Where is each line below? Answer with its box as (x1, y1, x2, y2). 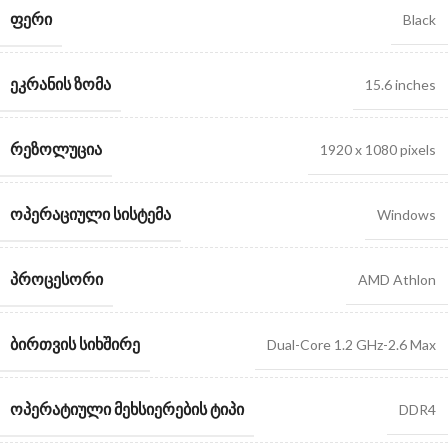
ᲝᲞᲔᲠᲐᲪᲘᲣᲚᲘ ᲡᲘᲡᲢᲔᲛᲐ (10, 204, 171, 224)
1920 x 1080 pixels (320, 141, 436, 159)
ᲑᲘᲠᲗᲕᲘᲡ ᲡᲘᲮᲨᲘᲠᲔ (10, 334, 140, 354)
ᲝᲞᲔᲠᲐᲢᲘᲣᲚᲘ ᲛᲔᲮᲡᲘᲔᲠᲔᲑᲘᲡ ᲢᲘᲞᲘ (10, 399, 244, 419)
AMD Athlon (358, 271, 436, 289)
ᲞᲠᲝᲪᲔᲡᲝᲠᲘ (10, 269, 103, 289)
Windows (377, 206, 436, 224)
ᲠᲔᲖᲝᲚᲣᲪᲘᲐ (10, 139, 102, 159)
